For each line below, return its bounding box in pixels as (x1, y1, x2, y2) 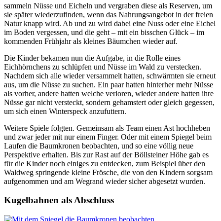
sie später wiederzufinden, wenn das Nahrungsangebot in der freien (4, 10, 213, 19)
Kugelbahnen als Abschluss (4, 195, 114, 206)
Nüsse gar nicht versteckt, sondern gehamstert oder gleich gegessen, (4, 98, 215, 107)
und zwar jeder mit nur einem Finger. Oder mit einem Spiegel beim (4, 132, 212, 141)
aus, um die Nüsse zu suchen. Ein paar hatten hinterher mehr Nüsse (4, 80, 213, 89)
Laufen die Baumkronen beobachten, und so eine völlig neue (4, 141, 193, 150)
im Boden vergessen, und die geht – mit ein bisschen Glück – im (4, 28, 204, 37)
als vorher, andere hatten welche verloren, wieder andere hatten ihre (4, 89, 214, 98)
